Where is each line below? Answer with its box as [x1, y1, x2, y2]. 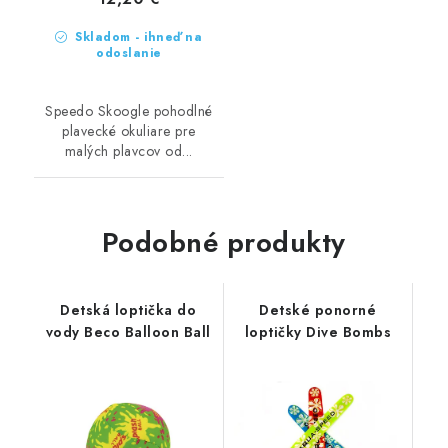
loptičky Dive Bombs [244, 322, 391, 342]
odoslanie [96, 44, 162, 62]
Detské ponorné [259, 300, 377, 320]
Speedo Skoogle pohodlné [45, 101, 213, 121]
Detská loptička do [60, 300, 197, 320]
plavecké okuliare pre [62, 121, 196, 141]
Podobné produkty [101, 222, 346, 263]
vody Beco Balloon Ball [45, 322, 211, 342]
